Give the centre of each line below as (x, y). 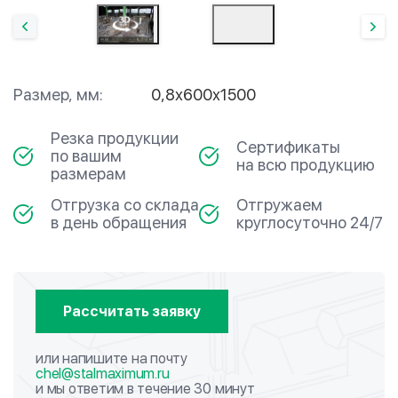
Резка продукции (114, 138)
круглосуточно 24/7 (310, 223)
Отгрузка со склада (125, 205)
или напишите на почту (111, 358)
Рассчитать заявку (132, 311)
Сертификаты (288, 147)
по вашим (86, 156)
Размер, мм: (58, 95)
